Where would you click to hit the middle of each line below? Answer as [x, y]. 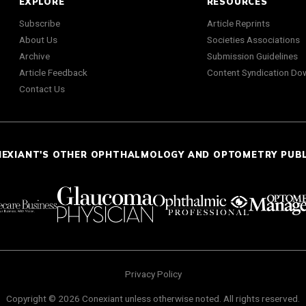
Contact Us [42, 89]
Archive [34, 56]
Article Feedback [53, 73]
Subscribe [40, 24]
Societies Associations [253, 40]
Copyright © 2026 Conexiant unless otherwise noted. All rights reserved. [153, 298]
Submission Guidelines [252, 56]
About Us [38, 40]
